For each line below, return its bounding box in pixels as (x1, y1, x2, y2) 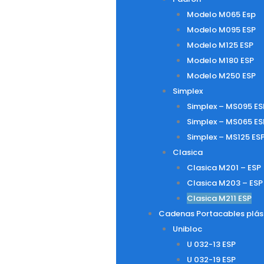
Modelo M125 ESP (186, 39, 253, 51)
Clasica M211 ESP (186, 193, 252, 204)
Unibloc (172, 223, 202, 235)
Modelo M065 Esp (186, 9, 256, 20)
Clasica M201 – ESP (186, 162, 261, 173)
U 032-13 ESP (186, 239, 236, 250)
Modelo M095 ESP (186, 24, 256, 35)
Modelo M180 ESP (186, 55, 254, 66)
